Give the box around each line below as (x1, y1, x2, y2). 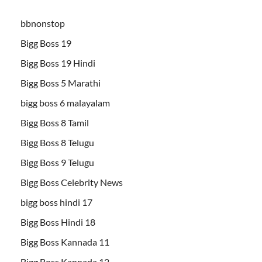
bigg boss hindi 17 (20, 196, 92, 208)
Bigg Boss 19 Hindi (20, 57, 95, 68)
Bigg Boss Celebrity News (20, 176, 123, 188)
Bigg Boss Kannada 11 (20, 236, 109, 247)
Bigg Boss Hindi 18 (20, 216, 95, 227)
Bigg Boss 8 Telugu (20, 136, 94, 148)
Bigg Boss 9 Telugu (20, 156, 94, 168)
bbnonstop (20, 17, 65, 29)
